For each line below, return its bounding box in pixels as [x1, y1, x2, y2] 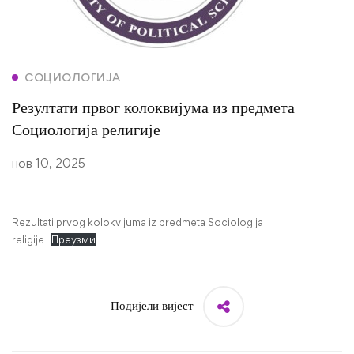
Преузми [51, 233, 96, 246]
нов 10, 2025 [12, 156, 85, 171]
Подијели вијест [110, 300, 194, 313]
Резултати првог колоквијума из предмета [12, 101, 295, 117]
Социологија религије [12, 123, 160, 139]
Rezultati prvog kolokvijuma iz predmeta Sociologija [12, 216, 263, 228]
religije [12, 233, 44, 246]
